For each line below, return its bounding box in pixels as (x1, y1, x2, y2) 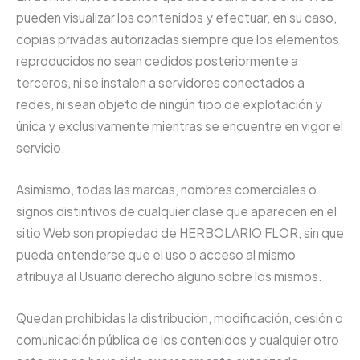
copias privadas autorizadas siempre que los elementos (16, 31, 339, 47)
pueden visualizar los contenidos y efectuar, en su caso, (16, 10, 337, 26)
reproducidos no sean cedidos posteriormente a (16, 53, 298, 69)
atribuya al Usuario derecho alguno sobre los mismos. (16, 268, 322, 284)
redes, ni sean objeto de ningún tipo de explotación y (16, 96, 322, 112)
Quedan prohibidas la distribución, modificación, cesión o (16, 309, 343, 325)
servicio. (16, 140, 65, 156)
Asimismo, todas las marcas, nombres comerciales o (16, 181, 317, 197)
